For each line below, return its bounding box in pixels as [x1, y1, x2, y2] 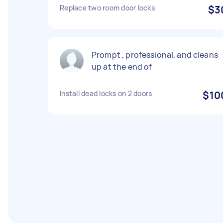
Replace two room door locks [60, 3, 155, 12]
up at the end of [92, 61, 152, 72]
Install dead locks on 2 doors [60, 89, 152, 98]
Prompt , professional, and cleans [92, 49, 218, 60]
